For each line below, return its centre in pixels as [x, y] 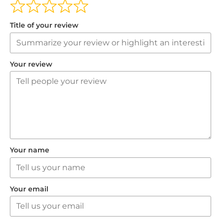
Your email [29, 189]
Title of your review [44, 25]
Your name [30, 150]
